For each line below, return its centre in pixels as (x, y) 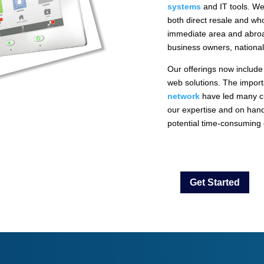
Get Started (215, 182)
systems (184, 7)
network (184, 96)
